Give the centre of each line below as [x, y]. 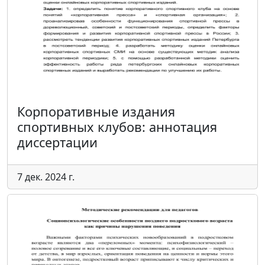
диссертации [57, 142]
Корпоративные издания [96, 112]
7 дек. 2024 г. [46, 177]
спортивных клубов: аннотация [117, 127]
